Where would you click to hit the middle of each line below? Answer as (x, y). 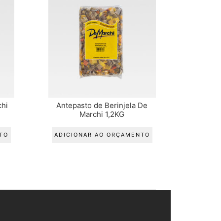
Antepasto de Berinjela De (102, 106)
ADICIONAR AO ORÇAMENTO (102, 134)
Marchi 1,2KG (102, 114)
